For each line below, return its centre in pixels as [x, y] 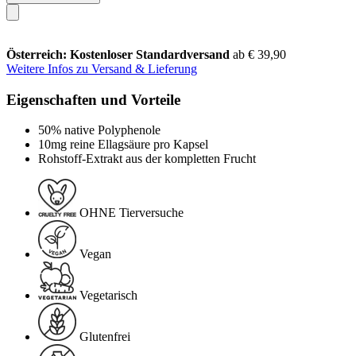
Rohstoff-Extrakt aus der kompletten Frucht [147, 159]
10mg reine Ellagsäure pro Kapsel [123, 145]
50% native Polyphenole [99, 130]
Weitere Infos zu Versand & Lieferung [102, 68]
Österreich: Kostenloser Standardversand [120, 54]
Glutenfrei [105, 337]
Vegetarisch [108, 296]
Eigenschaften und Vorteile [93, 99]
